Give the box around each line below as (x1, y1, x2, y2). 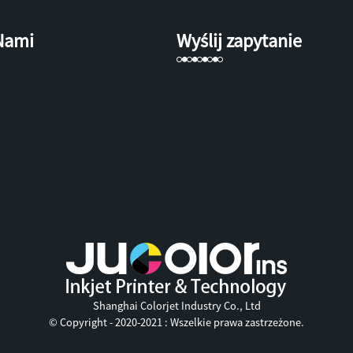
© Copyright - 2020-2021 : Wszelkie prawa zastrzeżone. (49, 315, 304, 330)
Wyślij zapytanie (176, 28, 302, 54)
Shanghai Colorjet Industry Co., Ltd (92, 299, 261, 314)
